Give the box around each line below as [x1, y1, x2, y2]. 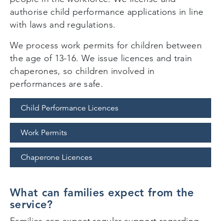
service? [10, 197, 53, 211]
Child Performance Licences [21, 103, 118, 113]
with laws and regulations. [10, 19, 121, 30]
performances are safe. [10, 78, 109, 89]
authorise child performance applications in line [10, 6, 204, 17]
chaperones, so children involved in [10, 65, 155, 76]
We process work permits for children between [10, 39, 202, 51]
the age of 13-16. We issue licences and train [10, 52, 192, 64]
